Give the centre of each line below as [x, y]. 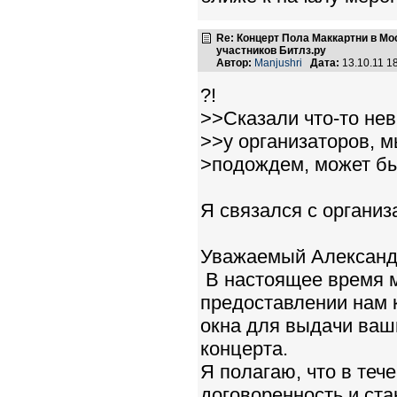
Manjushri [278, 62]
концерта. [244, 348]
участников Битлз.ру [271, 50]
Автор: [234, 62]
